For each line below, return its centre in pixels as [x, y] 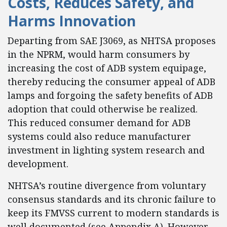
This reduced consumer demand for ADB [99, 123]
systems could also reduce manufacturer [99, 136]
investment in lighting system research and [106, 150]
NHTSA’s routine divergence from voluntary [107, 185]
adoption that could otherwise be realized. [103, 109]
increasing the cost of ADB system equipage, [107, 68]
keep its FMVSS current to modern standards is [113, 213]
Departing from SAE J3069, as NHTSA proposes [112, 41]
